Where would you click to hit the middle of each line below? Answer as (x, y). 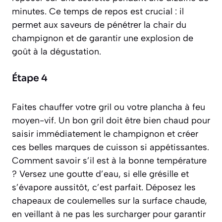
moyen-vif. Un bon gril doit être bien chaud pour (111, 121)
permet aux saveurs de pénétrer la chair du (99, 25)
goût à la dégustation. (56, 52)
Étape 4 (30, 79)
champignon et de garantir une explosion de (103, 38)
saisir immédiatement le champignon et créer (105, 134)
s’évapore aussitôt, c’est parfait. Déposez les (104, 188)
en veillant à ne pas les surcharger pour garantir (109, 214)
